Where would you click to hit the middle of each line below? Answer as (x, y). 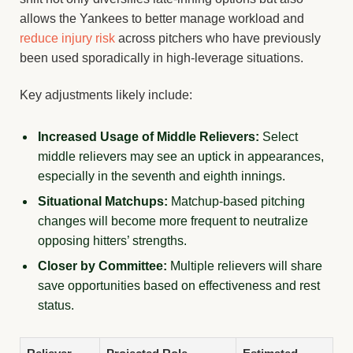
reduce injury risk (67, 38)
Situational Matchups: (103, 201)
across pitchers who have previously (218, 38)
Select (279, 136)
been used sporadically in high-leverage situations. (162, 58)
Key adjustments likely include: (106, 95)
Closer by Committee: (102, 266)
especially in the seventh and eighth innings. (162, 176)
